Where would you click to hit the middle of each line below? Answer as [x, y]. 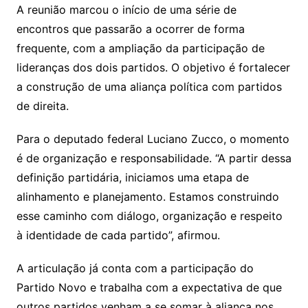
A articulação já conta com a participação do [135, 268]
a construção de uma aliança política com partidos [149, 87]
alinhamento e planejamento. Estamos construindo [147, 197]
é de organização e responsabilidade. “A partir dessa [154, 158]
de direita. [42, 106]
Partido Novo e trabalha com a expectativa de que [149, 287]
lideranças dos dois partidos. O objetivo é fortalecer [153, 67]
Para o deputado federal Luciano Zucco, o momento [153, 139]
